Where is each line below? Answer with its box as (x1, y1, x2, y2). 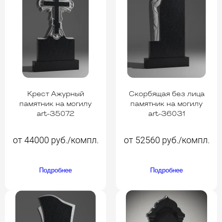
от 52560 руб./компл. (123, 134, 210, 145)
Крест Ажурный (27, 90, 84, 98)
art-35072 (37, 110, 74, 118)
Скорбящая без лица (128, 90, 205, 98)
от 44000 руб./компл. (12, 134, 99, 145)
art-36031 (148, 110, 185, 118)
